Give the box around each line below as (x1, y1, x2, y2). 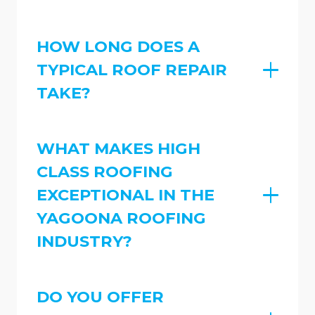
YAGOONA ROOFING (37, 207, 206, 228)
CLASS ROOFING (37, 161, 173, 181)
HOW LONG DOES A (37, 37, 200, 57)
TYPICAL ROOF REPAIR (37, 60, 227, 80)
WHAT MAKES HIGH (37, 138, 200, 158)
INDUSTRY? (37, 231, 132, 251)
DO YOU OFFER (37, 286, 164, 307)
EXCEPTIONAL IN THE (37, 184, 214, 205)
